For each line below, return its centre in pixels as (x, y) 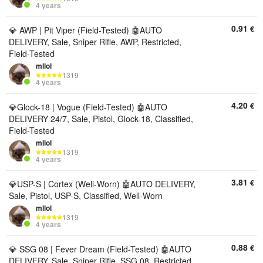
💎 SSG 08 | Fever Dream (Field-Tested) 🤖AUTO (100, 249)
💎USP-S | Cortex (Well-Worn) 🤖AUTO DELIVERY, (102, 184)
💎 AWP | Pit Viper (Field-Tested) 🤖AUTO (85, 30)
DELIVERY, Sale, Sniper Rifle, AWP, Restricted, (95, 42)
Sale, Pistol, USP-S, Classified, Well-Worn (86, 195)
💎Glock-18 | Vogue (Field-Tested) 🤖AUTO (88, 107)
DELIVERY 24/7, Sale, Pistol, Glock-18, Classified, (101, 119)
